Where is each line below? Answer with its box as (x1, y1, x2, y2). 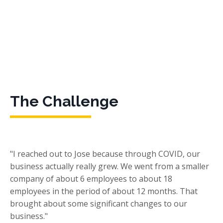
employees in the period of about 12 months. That (10, 186, 198, 197)
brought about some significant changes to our (10, 198, 187, 210)
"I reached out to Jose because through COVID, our (10, 148, 200, 160)
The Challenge (10, 93, 118, 111)
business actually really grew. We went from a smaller (10, 161, 209, 172)
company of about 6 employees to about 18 (10, 173, 172, 185)
